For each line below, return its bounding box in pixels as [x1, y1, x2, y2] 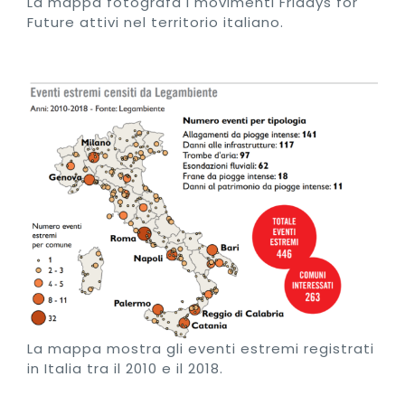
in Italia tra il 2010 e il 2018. [27, 359, 223, 379]
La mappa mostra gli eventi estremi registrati [27, 339, 374, 359]
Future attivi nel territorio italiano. [27, 13, 284, 33]
